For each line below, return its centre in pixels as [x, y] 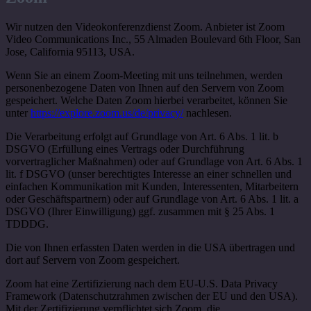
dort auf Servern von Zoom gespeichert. [93, 260]
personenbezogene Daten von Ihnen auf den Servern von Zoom [145, 87]
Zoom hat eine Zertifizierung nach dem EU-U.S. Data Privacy [142, 283]
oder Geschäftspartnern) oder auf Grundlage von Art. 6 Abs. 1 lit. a [152, 199]
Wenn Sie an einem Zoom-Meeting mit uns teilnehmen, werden [144, 75]
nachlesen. [208, 112]
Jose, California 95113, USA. [70, 51]
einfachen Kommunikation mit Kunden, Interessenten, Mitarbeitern [152, 186]
